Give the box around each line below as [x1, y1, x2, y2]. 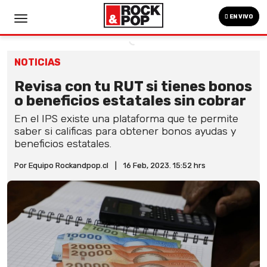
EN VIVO [228, 13, 253, 20]
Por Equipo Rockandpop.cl [14, 161, 108, 170]
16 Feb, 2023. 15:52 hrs [123, 161, 206, 170]
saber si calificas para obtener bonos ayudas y [14, 125, 236, 137]
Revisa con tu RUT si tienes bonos [14, 78, 252, 95]
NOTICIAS [14, 57, 61, 68]
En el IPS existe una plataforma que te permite [14, 113, 238, 125]
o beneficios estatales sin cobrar [14, 92, 246, 109]
